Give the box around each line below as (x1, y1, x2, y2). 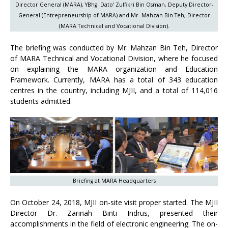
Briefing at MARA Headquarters (72, 177, 156, 184)
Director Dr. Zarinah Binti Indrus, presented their (10, 208, 218, 218)
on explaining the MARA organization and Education (10, 64, 218, 74)
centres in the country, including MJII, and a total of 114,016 (10, 85, 218, 95)
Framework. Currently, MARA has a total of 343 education (10, 75, 218, 84)
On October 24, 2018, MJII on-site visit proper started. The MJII (10, 197, 218, 207)
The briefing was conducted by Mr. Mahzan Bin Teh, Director (10, 43, 218, 52)
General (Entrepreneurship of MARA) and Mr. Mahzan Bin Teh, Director (18, 12, 210, 19)
